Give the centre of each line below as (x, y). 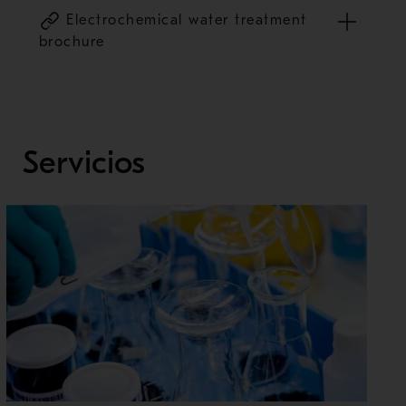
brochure (72, 42)
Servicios (83, 163)
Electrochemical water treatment (184, 19)
